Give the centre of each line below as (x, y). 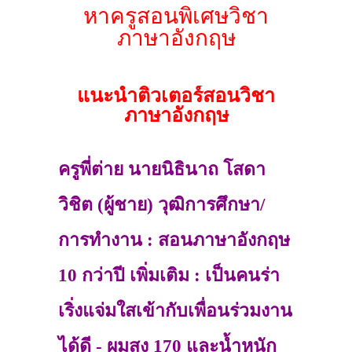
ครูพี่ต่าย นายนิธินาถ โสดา (162, 169)
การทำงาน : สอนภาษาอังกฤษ (174, 240)
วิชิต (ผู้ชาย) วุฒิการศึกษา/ (161, 204)
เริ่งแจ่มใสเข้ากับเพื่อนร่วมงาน (175, 310)
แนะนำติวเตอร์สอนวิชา (176, 95)
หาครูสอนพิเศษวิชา (176, 16)
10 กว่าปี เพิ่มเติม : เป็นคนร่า (169, 275)
